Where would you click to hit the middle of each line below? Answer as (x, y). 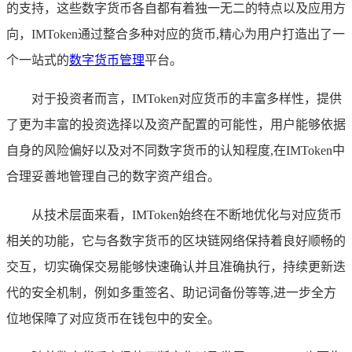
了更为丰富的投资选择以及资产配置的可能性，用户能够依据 (176, 124)
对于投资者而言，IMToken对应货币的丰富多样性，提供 (187, 98)
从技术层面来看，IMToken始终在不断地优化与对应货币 (187, 214)
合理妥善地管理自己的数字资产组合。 (113, 176)
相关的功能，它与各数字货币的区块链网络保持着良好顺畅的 (176, 240)
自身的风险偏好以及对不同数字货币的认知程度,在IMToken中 (176, 150)
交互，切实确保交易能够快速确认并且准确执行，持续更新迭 (176, 266)
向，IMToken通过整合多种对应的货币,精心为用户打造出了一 (176, 34)
